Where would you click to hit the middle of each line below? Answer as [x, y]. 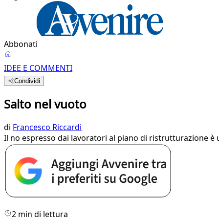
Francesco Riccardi [47, 127]
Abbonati [21, 44]
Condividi [27, 81]
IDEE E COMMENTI [38, 68]
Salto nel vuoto [45, 104]
